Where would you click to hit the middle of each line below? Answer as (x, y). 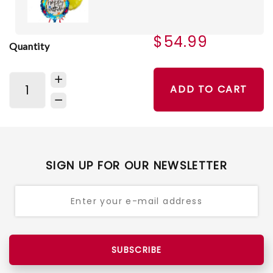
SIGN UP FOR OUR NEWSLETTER (136, 166)
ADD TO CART (209, 90)
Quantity (30, 46)
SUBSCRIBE (136, 250)
